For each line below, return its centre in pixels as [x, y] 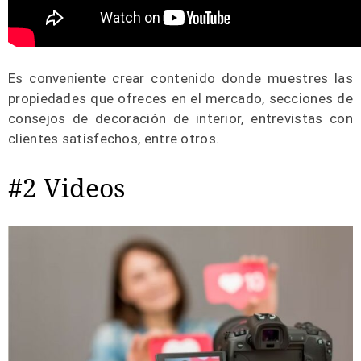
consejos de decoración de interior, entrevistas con [180, 118]
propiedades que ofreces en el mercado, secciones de [180, 98]
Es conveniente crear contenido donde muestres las [180, 78]
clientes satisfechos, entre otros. [114, 139]
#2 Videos [66, 187]
